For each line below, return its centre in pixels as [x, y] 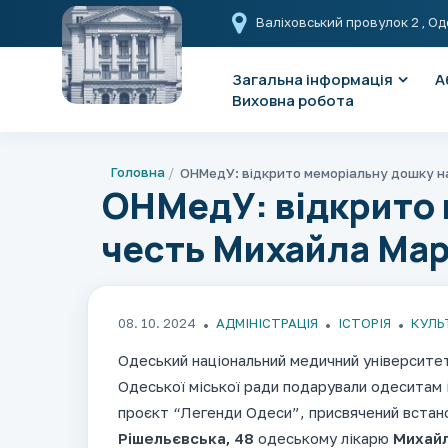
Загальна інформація [312, 79]
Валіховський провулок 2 [339, 21]
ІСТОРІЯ [364, 323]
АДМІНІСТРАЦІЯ [267, 323]
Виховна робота [293, 100]
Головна [138, 172]
